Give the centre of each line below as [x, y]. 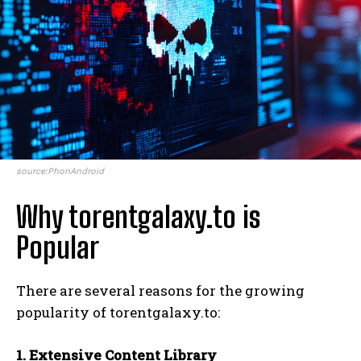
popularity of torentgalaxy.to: [118, 312]
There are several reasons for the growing [160, 290]
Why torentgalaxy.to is [138, 217]
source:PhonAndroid [60, 171]
